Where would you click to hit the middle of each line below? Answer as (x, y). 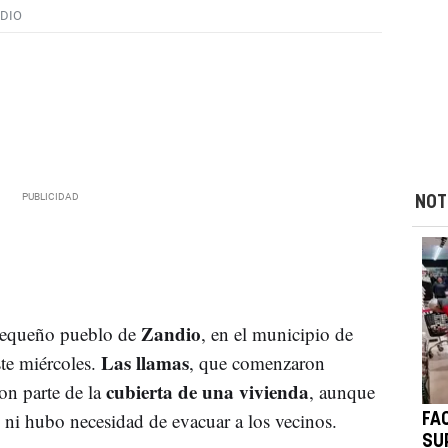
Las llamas (144, 362)
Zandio (170, 333)
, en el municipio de (276, 333)
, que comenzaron (256, 362)
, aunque (341, 391)
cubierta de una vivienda (207, 391)
